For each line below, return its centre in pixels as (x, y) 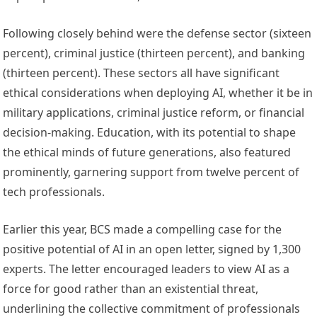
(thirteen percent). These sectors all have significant (142, 73)
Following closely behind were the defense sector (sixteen (157, 34)
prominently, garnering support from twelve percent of (151, 172)
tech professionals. (54, 192)
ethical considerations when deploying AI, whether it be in (158, 93)
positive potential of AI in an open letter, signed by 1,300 (152, 249)
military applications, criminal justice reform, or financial (154, 113)
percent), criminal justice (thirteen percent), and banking (154, 53)
